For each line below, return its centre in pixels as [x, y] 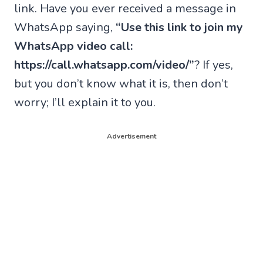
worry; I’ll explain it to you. [85, 102]
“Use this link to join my [179, 27]
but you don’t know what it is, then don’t [121, 84]
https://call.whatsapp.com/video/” [104, 65]
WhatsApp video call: [73, 46]
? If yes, [214, 65]
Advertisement [131, 136]
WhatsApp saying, [65, 27]
